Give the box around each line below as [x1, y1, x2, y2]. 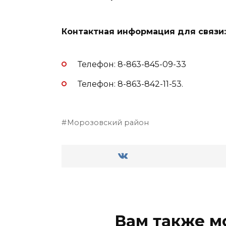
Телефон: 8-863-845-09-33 [78, 60, 186, 70]
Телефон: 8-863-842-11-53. [78, 79, 183, 89]
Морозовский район [67, 118, 149, 127]
